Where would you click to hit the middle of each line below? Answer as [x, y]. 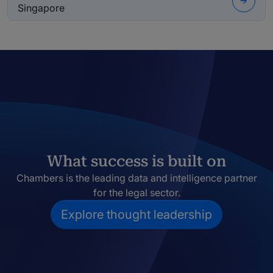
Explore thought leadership [136, 215]
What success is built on [136, 161]
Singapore [41, 8]
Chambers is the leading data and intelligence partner [136, 178]
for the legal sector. [136, 193]
